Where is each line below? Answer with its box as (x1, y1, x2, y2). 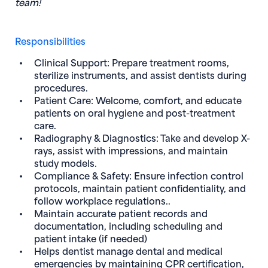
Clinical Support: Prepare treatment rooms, (34, 55, 229, 69)
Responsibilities (15, 33, 86, 47)
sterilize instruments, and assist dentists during (34, 68, 246, 81)
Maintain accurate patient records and (34, 206, 208, 220)
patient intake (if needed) (34, 231, 147, 245)
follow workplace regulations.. (34, 193, 170, 207)
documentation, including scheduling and (34, 218, 223, 232)
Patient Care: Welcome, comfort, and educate (34, 93, 242, 106)
